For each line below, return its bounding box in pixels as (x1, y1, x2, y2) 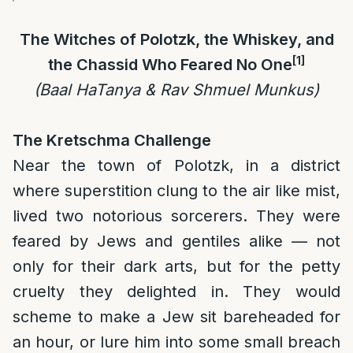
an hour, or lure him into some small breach (13, 333, 340, 351)
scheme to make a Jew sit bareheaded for (13, 307, 340, 326)
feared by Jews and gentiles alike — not (13, 232, 340, 251)
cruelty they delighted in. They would (13, 282, 340, 301)
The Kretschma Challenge (13, 131, 211, 150)
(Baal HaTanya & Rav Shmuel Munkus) (34, 80, 319, 99)
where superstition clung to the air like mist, (13, 181, 340, 200)
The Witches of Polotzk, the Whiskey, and (19, 30, 334, 49)
